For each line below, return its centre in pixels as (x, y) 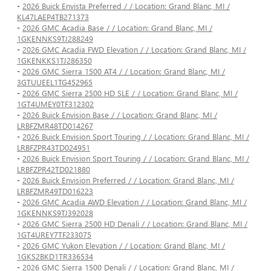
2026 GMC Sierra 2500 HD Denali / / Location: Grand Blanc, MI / (135, 224)
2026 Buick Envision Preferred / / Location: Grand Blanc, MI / (128, 180)
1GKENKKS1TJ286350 (54, 60)
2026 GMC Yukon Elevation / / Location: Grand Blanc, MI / (124, 246)
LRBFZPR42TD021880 (54, 169)
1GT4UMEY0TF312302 (55, 104)
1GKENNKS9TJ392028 (55, 213)
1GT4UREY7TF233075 (54, 235)
